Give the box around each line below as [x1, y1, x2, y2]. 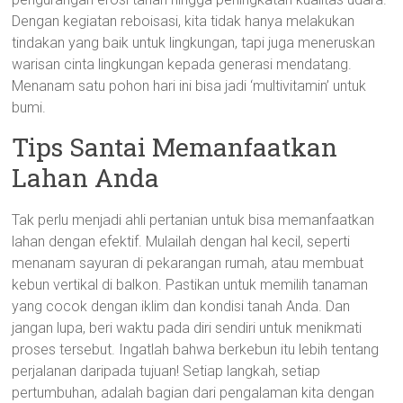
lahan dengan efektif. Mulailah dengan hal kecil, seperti [12, 233, 351, 250]
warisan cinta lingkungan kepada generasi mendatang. [12, 56, 353, 73]
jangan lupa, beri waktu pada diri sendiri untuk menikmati [12, 319, 363, 336]
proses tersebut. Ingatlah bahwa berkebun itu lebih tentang [12, 341, 380, 358]
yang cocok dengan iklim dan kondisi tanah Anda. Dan [12, 298, 351, 315]
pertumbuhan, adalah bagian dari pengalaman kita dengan [12, 384, 375, 401]
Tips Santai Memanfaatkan [12, 130, 338, 164]
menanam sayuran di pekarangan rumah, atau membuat [12, 255, 364, 272]
